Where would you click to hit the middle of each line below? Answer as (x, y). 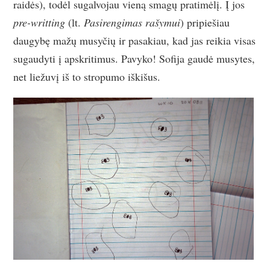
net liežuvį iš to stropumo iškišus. (87, 76)
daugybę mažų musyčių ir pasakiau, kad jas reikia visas (135, 40)
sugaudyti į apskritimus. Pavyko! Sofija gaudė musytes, (134, 58)
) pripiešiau (205, 22)
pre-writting (41, 22)
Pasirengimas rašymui (132, 22)
